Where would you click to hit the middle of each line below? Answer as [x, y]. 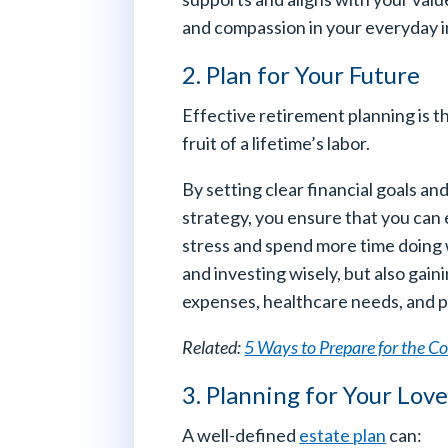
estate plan [343, 434]
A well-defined [241, 434]
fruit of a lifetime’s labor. [278, 142]
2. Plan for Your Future [301, 74]
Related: [213, 346]
